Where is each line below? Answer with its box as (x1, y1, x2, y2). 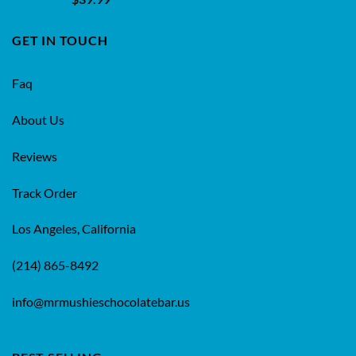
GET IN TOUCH (12, 32, 108, 48)
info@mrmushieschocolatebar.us (12, 294, 190, 310)
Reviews (12, 148, 57, 164)
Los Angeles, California (12, 221, 136, 237)
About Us (12, 112, 64, 128)
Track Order (12, 184, 77, 200)
